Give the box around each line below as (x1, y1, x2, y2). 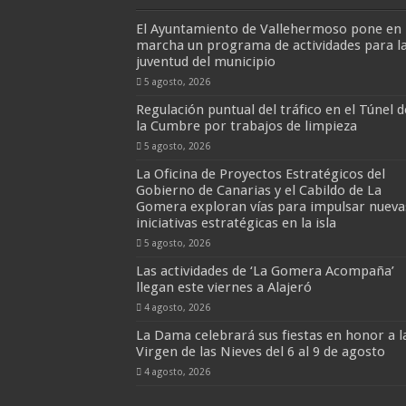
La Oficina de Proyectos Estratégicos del (135, 165, 385, 182)
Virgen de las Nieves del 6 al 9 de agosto (135, 343, 385, 360)
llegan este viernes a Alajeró (135, 278, 312, 295)
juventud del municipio (135, 53, 279, 70)
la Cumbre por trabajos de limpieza (135, 117, 357, 134)
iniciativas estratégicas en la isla (135, 214, 336, 231)
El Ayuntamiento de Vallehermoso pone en (135, 20, 401, 37)
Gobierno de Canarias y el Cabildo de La (135, 181, 382, 198)
